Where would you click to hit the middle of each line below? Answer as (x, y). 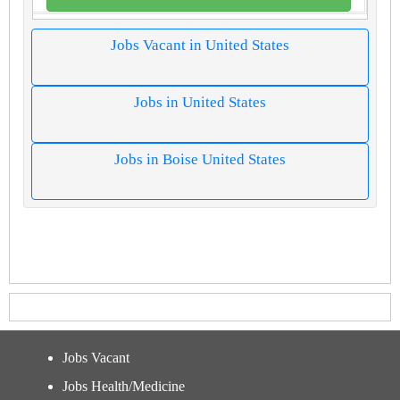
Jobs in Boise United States (200, 159)
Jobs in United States (200, 102)
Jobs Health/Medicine (124, 386)
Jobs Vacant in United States (200, 45)
